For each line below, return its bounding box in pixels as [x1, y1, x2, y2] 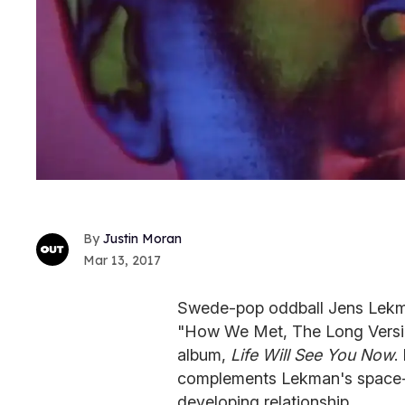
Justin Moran [103, 231, 182, 248]
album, [177, 345, 231, 365]
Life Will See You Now [231, 345, 394, 365]
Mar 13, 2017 [83, 252, 161, 269]
